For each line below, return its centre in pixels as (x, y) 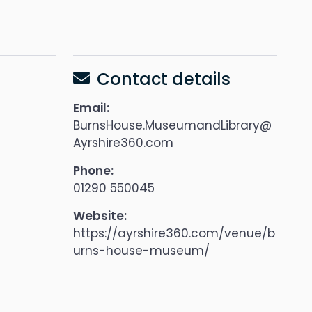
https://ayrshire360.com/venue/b (174, 233)
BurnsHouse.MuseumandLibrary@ (172, 125)
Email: (91, 108)
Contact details (164, 79)
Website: (100, 216)
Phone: (93, 171)
